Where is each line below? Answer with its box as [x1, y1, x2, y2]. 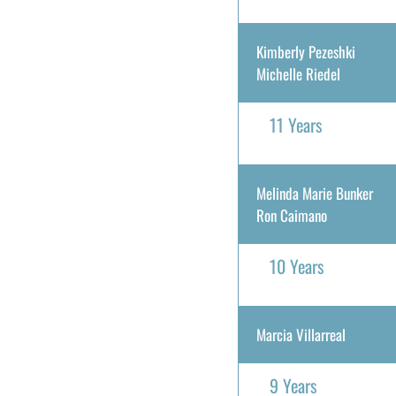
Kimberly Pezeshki [255, 41, 355, 63]
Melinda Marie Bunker [255, 182, 373, 204]
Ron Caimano [255, 204, 327, 226]
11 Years [269, 111, 322, 138]
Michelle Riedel [255, 63, 340, 85]
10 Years [269, 253, 324, 279]
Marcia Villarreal [255, 324, 346, 346]
